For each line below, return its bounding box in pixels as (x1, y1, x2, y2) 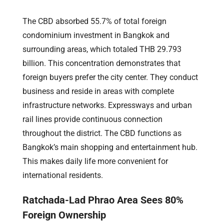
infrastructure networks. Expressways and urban (22, 100, 192, 110)
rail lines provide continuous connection (22, 114, 162, 124)
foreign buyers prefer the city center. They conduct (22, 72, 198, 82)
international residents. (22, 170, 103, 180)
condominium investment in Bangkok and (22, 30, 169, 40)
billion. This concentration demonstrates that (22, 58, 180, 68)
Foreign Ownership (22, 208, 106, 221)
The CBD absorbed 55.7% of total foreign (22, 16, 166, 26)
